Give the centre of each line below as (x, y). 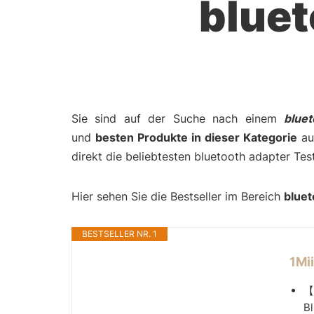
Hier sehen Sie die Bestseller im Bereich (178, 196)
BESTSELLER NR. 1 (120, 234)
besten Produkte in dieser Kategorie (196, 137)
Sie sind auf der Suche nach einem (178, 118)
